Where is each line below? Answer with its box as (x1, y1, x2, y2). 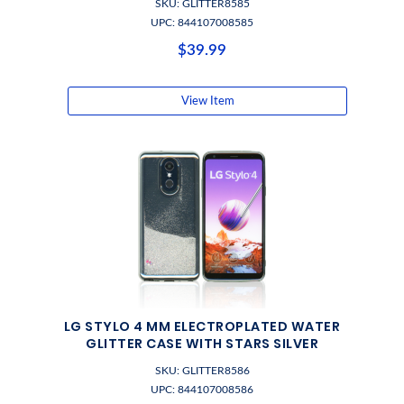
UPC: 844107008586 (151, 384, 253, 395)
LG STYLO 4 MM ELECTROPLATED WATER (63, 317, 341, 335)
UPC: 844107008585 (151, 17, 253, 28)
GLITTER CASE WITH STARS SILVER (86, 335, 318, 353)
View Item (180, 96, 234, 106)
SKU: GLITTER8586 (154, 365, 250, 376)
